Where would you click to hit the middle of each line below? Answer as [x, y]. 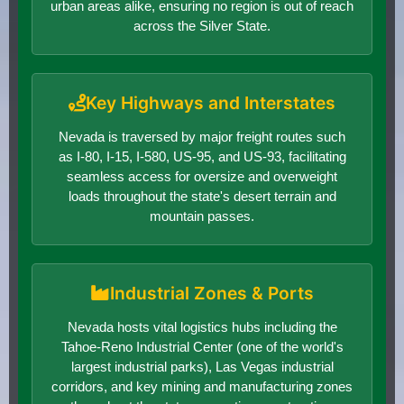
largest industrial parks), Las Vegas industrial [202, 366]
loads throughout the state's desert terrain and [202, 196]
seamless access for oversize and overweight [202, 176]
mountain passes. [202, 216]
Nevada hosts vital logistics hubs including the [202, 326]
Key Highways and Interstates [211, 102]
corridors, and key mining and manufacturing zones [202, 386]
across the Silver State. [202, 25]
